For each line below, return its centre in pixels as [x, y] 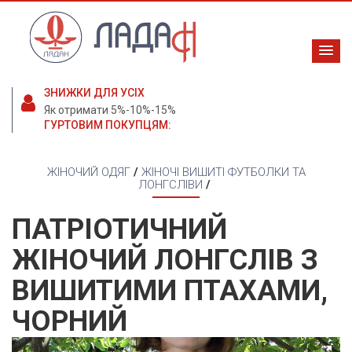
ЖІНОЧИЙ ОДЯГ [88, 172]
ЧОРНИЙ [70, 322]
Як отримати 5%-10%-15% [110, 110]
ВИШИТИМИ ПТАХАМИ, [170, 291]
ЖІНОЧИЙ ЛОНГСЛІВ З [165, 260]
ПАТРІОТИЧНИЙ [119, 230]
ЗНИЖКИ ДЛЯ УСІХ [94, 93]
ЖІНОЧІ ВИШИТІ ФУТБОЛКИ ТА [223, 172]
